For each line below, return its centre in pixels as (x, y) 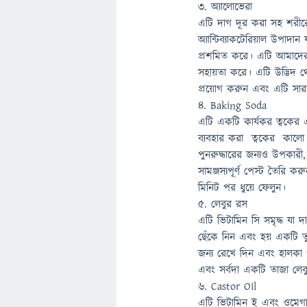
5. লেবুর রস (223, 204)
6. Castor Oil (228, 286)
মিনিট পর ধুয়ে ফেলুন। (242, 188)
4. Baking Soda (233, 106)
